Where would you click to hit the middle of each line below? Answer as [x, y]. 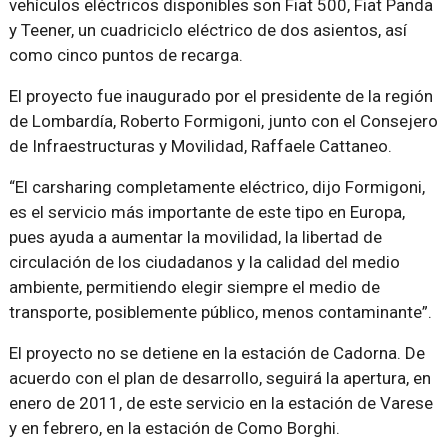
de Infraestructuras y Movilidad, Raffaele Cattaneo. [200, 145]
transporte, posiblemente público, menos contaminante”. [220, 311]
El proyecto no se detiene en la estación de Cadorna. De [216, 352]
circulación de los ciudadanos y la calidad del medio [204, 261]
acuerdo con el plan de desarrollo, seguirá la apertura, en [219, 377]
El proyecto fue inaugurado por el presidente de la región [220, 95]
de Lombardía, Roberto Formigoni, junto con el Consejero [223, 120]
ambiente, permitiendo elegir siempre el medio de [194, 286]
